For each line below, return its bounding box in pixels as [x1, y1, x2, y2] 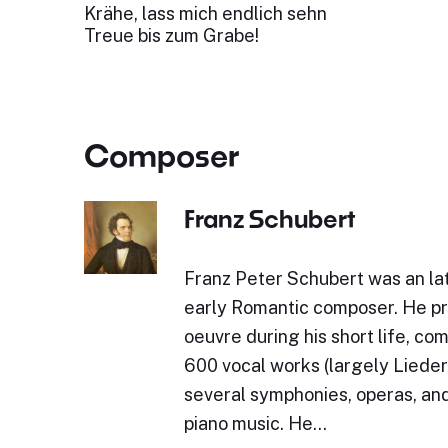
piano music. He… [183, 413, 327, 434]
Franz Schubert [183, 204, 355, 233]
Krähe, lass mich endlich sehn [83, 3, 331, 24]
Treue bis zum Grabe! [83, 25, 259, 46]
